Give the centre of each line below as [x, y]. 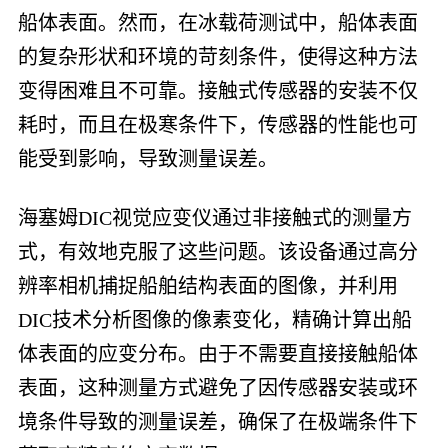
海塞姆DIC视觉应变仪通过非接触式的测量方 [214, 217]
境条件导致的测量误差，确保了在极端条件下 [217, 421]
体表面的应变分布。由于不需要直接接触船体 [217, 353]
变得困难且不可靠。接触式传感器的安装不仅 [217, 90]
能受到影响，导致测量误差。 [147, 158]
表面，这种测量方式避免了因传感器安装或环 [217, 387]
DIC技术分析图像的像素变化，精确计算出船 [214, 319]
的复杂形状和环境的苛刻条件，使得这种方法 [217, 56]
